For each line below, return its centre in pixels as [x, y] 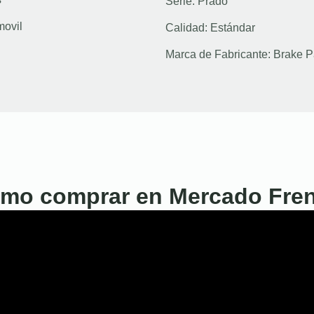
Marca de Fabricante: [219, 54]
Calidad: [188, 27]
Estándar [233, 27]
